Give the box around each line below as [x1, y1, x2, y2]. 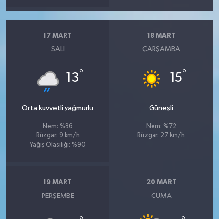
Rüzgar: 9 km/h [36, 132, 80, 139]
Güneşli [149, 104, 174, 111]
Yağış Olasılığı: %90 [30, 141, 86, 148]
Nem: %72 [146, 123, 176, 130]
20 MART [146, 179, 176, 186]
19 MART [44, 179, 72, 186]
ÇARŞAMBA [142, 45, 180, 53]
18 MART [147, 32, 175, 40]
